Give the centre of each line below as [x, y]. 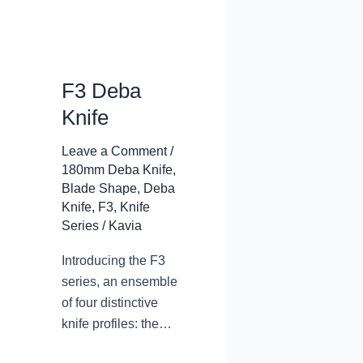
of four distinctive [110, 303]
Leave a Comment [114, 151]
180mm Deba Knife [117, 170]
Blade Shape [99, 188]
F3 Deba [101, 91]
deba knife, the [104, 345]
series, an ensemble [120, 282]
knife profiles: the [110, 324]
